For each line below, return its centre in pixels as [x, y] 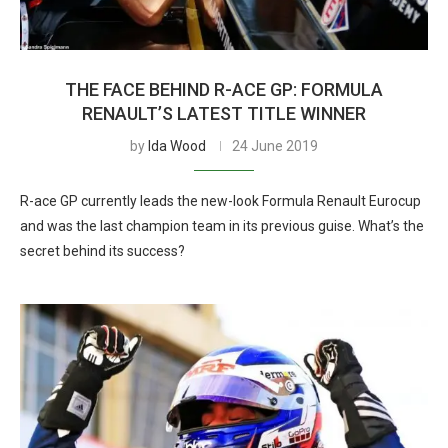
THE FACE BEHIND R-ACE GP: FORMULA [224, 89]
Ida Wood [177, 146]
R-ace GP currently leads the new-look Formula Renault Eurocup [220, 201]
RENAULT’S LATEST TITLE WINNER [224, 113]
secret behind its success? [102, 251]
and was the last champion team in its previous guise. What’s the [222, 226]
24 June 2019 [275, 146]
